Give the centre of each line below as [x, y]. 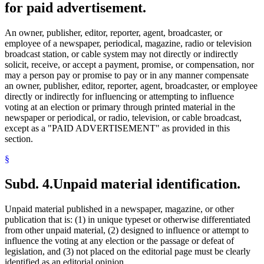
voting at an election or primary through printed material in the [120, 107]
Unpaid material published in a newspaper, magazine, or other [119, 209]
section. [19, 139]
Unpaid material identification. [147, 184]
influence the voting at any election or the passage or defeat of [119, 240]
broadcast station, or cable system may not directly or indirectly [121, 54]
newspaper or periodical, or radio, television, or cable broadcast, [123, 118]
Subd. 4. [29, 184]
